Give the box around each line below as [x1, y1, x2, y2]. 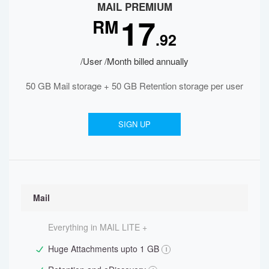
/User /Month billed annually [80, 54, 189, 67]
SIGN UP [118, 118, 151, 130]
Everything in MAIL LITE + [48, 220, 147, 233]
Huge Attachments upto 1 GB [48, 242, 159, 255]
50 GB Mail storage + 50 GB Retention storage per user [26, 79, 243, 92]
